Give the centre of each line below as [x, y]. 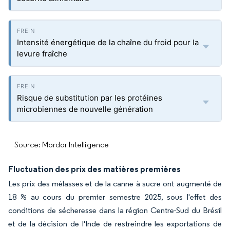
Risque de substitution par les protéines [90, 98]
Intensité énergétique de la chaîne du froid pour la [108, 42]
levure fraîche [42, 54]
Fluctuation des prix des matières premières [94, 169]
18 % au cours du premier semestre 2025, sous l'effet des [115, 197]
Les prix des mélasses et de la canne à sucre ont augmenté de [115, 184]
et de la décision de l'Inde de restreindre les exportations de [115, 224]
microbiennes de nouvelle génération [85, 109]
